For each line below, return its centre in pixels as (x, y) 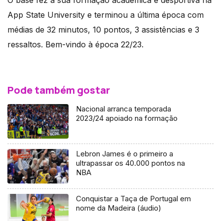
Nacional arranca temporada (124, 109)
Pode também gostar (59, 90)
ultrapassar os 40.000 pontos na (131, 163)
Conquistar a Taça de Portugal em (134, 199)
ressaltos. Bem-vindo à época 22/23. (75, 45)
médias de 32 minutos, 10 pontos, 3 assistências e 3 (103, 30)
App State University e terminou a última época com (106, 15)
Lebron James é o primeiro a (125, 154)
